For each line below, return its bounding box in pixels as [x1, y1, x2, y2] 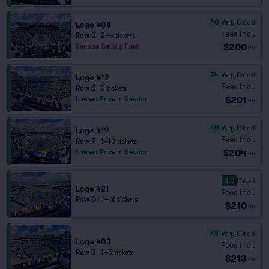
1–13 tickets [101, 137, 137, 145]
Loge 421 [76, 184, 109, 193]
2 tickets [101, 84, 127, 92]
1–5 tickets [101, 248, 134, 256]
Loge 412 [76, 73, 109, 82]
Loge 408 [76, 20, 111, 29]
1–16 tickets [101, 195, 138, 204]
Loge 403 [76, 237, 111, 246]
